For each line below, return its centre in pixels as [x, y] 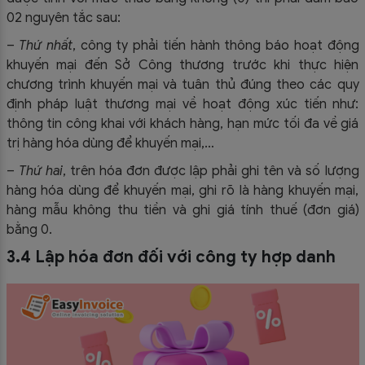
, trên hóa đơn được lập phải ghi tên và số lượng [211, 172]
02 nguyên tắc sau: [63, 18]
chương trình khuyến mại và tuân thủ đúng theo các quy [182, 85]
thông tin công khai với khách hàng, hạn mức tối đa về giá [182, 124]
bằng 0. [29, 230]
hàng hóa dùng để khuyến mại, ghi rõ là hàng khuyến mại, [182, 191]
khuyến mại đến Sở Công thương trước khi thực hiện [182, 66]
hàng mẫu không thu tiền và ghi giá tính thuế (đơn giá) [182, 211]
